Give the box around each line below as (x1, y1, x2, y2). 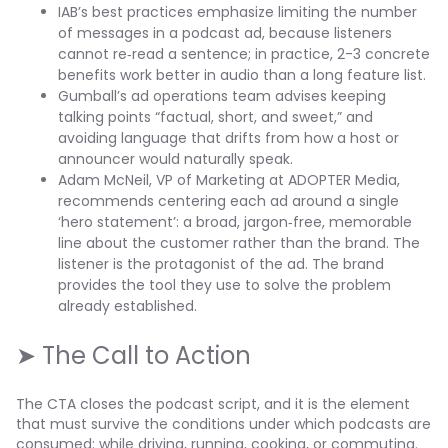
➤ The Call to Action (16, 339, 251, 372)
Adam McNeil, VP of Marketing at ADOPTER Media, (58, 170, 400, 190)
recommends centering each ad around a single (58, 191, 399, 211)
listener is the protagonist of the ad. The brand (58, 254, 384, 274)
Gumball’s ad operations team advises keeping (58, 86, 386, 106)
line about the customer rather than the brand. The (58, 233, 420, 253)
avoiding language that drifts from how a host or (58, 128, 399, 148)
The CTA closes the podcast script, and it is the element (16, 394, 410, 414)
